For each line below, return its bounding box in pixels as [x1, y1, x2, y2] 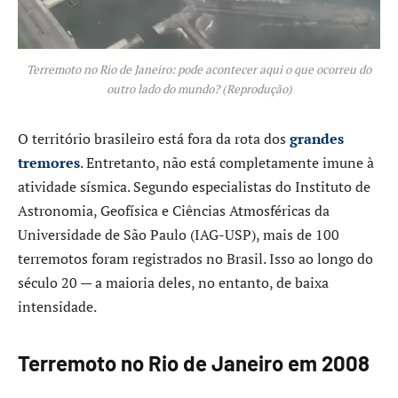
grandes [290, 128, 344, 148]
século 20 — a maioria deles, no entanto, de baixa [18, 272, 329, 292]
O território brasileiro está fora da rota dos [18, 128, 290, 148]
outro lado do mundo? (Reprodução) [106, 80, 292, 97]
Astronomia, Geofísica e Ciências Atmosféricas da [18, 200, 330, 220]
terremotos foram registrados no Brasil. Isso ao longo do [18, 248, 373, 268]
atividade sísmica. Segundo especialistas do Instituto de [18, 176, 370, 196]
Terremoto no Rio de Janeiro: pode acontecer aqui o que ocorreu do [27, 60, 371, 77]
